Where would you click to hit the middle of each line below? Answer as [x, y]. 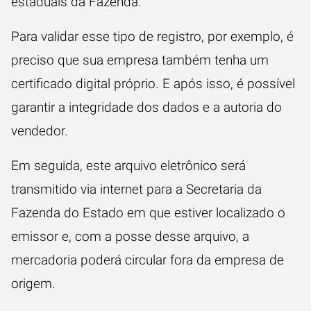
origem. [33, 284]
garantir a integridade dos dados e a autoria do [146, 107]
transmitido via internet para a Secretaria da [136, 189]
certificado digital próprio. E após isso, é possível [153, 84]
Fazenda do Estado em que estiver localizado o [148, 213]
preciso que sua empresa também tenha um [140, 60]
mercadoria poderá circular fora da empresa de [148, 260]
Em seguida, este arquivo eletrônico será [128, 166]
